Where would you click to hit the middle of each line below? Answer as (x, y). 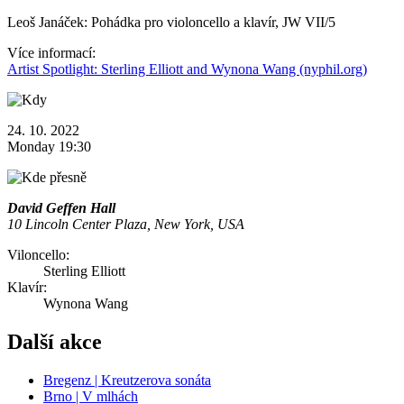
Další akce (55, 342)
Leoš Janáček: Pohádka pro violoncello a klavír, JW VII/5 (171, 23)
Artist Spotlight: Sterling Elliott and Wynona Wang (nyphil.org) (187, 69)
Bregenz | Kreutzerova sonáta (127, 380)
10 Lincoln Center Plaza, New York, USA (126, 225)
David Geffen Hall (61, 208)
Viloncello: (38, 255)
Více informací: (51, 53)
